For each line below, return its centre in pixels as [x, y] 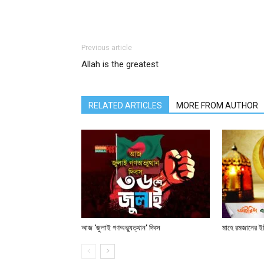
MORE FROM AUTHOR [217, 105]
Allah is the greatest [120, 64]
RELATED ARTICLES [125, 105]
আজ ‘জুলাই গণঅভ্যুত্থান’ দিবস [121, 228]
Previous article [107, 48]
